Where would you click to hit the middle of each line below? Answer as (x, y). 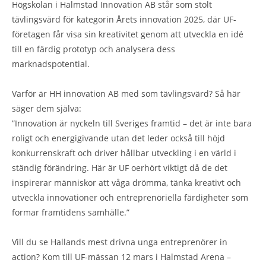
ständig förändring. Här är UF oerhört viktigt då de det (120, 168)
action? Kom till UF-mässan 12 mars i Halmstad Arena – (121, 257)
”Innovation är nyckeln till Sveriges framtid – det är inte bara (132, 123)
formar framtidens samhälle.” (71, 212)
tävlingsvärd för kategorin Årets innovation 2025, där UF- (124, 19)
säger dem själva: (47, 108)
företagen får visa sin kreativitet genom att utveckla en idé (128, 34)
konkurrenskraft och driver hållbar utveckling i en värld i (124, 153)
